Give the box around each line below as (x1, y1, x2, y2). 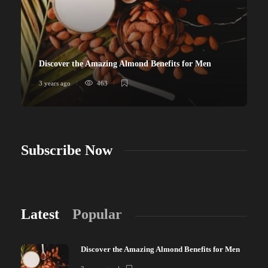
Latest (21, 206, 59, 222)
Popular (72, 206, 122, 222)
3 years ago (39, 79, 71, 87)
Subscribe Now (21, 142, 112, 158)
